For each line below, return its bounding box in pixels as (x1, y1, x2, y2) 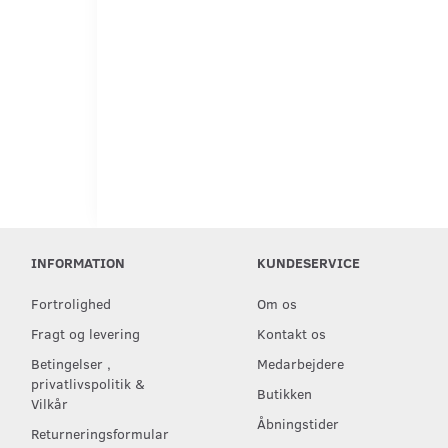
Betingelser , (31, 353, 111, 373)
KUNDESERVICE (256, 252, 360, 272)
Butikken (256, 383, 312, 403)
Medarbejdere (256, 353, 344, 373)
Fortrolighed (31, 293, 111, 313)
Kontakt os (256, 323, 326, 343)
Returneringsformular (31, 423, 169, 443)
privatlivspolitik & (31, 373, 145, 393)
